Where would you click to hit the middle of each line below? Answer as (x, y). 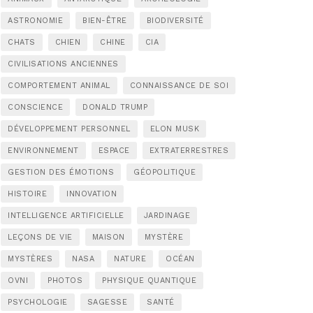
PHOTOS (65, 281)
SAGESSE (107, 302)
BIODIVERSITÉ (175, 21)
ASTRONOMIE (35, 21)
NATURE (130, 259)
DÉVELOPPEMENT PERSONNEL (69, 129)
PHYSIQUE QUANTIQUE (149, 281)
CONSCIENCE (35, 107)
